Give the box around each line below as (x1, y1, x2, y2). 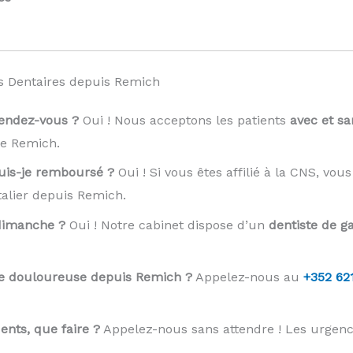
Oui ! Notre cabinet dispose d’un (65, 217, 269, 232)
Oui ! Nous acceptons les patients (78, 113, 290, 128)
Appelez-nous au (191, 269, 303, 284)
